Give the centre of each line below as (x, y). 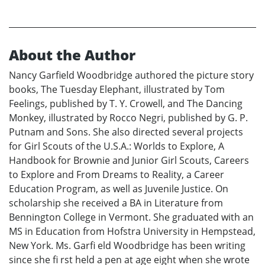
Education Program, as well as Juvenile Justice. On (119, 188)
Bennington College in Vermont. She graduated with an (131, 217)
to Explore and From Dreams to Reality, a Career (117, 174)
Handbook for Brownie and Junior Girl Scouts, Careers (129, 160)
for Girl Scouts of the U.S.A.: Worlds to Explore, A (117, 146)
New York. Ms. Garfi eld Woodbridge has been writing (127, 245)
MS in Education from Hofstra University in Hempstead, (132, 231)
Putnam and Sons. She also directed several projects (126, 132)
